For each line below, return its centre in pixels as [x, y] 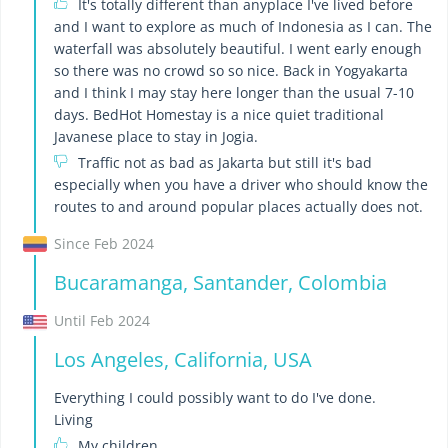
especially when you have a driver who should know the [240, 185]
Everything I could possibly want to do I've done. [214, 398]
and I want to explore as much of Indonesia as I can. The [242, 27]
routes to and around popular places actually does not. [238, 207]
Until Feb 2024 [101, 321]
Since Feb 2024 [103, 244]
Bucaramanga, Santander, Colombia [220, 283]
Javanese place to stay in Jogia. [155, 137]
